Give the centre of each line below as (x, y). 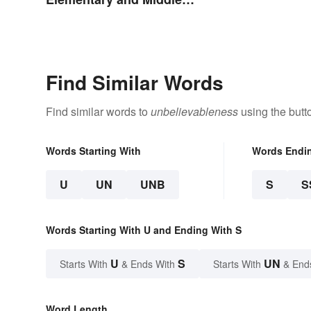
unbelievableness (194, 111)
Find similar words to (98, 111)
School (67, 16)
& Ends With (148, 263)
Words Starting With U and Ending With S (144, 229)
